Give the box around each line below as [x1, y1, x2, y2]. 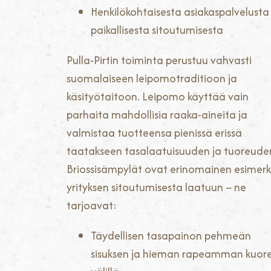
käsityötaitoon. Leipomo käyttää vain [67, 88, 249, 105]
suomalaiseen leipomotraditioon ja [67, 70, 237, 87]
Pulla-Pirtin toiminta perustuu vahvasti [67, 52, 252, 69]
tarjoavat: [67, 197, 117, 214]
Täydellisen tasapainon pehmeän [91, 227, 251, 244]
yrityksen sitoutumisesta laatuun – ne [67, 179, 246, 196]
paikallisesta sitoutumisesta [91, 22, 223, 39]
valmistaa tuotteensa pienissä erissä [67, 125, 242, 142]
